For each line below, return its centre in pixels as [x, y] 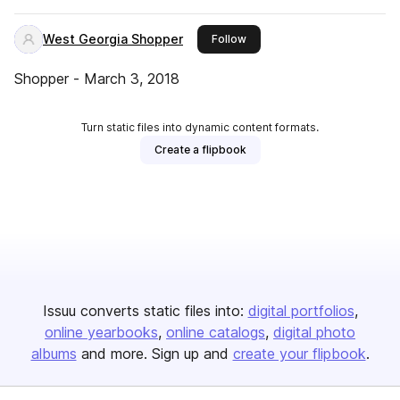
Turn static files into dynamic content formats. [200, 127]
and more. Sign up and [154, 354]
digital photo [314, 332]
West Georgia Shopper [113, 39]
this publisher [281, 38]
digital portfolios [301, 311]
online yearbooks [101, 332]
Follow [229, 39]
